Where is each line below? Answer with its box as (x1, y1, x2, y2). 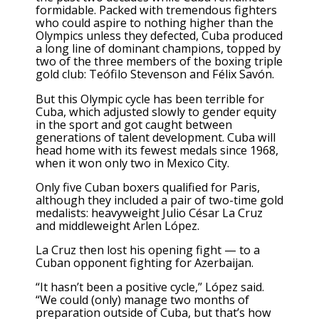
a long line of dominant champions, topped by (36, 41, 281, 57)
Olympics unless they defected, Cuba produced (36, 28, 283, 44)
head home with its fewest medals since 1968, (36, 142, 278, 158)
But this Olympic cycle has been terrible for (36, 90, 264, 107)
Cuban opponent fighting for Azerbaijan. (36, 254, 253, 271)
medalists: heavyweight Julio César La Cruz (36, 204, 263, 221)
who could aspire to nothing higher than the (36, 15, 273, 31)
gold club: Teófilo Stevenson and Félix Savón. (36, 66, 274, 83)
